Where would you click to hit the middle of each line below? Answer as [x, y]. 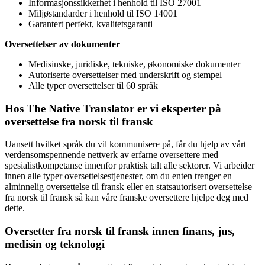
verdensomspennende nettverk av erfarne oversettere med [112, 155]
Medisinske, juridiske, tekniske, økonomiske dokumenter [134, 64]
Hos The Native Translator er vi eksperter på [113, 108]
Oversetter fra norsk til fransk [77, 231]
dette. [15, 208]
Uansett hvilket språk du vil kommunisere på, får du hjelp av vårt [125, 144]
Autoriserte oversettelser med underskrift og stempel [125, 75]
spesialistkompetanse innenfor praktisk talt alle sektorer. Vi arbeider [130, 166]
